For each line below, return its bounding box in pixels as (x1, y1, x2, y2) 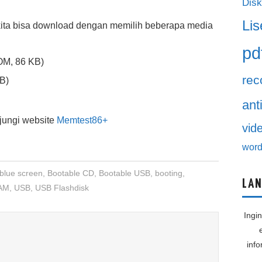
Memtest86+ (57, 115, 108, 126)
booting (154, 168, 182, 178)
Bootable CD (47, 168, 94, 178)
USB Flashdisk (35, 183, 89, 193)
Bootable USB (98, 168, 150, 178)
